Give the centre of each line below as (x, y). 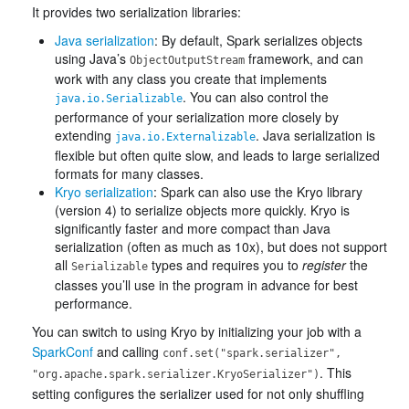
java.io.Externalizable (185, 137)
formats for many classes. (129, 173)
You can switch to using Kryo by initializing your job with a (197, 331)
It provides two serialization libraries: (136, 12)
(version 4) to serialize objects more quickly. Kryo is (202, 210)
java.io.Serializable (119, 99)
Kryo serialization (104, 192)
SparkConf (63, 351)
